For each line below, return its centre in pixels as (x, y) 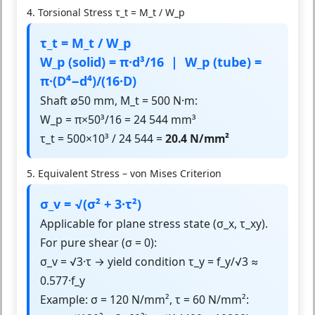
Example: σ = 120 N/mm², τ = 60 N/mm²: (144, 299)
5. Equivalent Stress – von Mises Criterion (124, 173)
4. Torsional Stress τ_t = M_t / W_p (106, 12)
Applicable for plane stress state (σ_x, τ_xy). (154, 223)
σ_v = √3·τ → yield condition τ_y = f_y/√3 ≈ (149, 261)
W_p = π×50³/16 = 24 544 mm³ (118, 119)
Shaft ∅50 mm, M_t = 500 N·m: (119, 100)
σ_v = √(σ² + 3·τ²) (91, 204)
